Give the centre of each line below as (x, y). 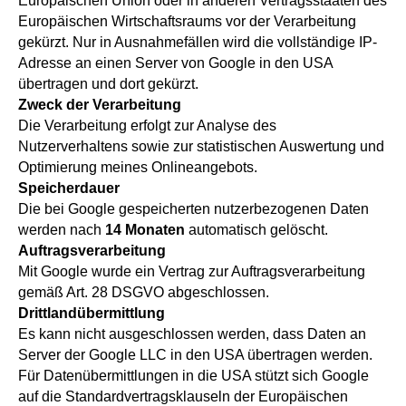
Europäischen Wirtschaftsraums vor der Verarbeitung (187, 21)
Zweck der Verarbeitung (100, 105)
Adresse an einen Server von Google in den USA (175, 63)
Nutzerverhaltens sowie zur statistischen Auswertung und (201, 146)
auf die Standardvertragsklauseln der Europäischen (183, 396)
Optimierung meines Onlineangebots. (138, 167)
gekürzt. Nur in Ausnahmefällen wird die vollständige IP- (198, 42)
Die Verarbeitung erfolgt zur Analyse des (147, 126)
